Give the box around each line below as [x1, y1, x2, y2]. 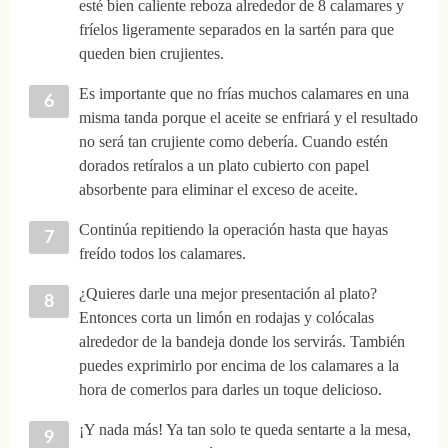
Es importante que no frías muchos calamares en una [78, 84, 409, 102]
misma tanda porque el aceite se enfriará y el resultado [78, 108, 418, 126]
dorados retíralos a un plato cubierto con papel [78, 156, 369, 174]
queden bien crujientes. [78, 44, 224, 62]
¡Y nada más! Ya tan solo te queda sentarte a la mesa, [78, 420, 411, 438]
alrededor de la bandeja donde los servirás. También [78, 332, 405, 350]
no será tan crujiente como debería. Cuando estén [78, 132, 388, 150]
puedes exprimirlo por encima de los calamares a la [78, 356, 399, 374]
